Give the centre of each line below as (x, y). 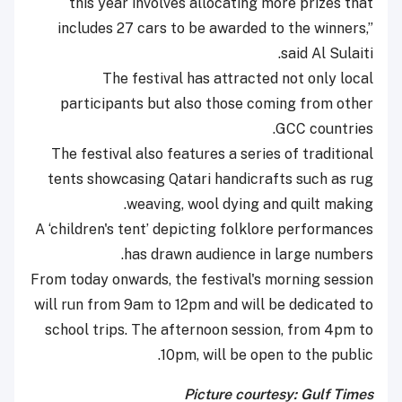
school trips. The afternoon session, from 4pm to (209, 330)
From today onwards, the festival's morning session (202, 280)
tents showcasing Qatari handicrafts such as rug (210, 179)
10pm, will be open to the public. (267, 355)
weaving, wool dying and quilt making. (250, 205)
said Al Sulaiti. (327, 54)
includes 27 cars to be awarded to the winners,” (215, 29)
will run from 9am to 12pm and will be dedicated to (204, 305)
